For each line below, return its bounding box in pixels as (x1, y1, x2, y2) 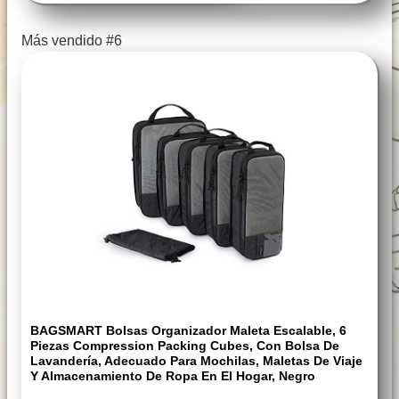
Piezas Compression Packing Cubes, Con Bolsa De (30, 338, 339, 354)
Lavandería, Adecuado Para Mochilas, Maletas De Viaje (30, 354, 362, 369)
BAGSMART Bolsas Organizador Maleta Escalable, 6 (30, 323, 346, 338)
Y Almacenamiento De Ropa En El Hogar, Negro (30, 369, 315, 384)
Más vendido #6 (21, 33, 122, 49)
